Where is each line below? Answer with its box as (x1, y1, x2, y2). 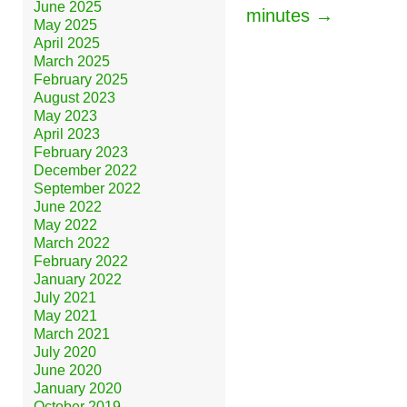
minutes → (246, 5, 334, 26)
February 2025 (33, 71, 128, 87)
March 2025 (33, 53, 110, 69)
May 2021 (33, 307, 97, 323)
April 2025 (33, 35, 100, 51)
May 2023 (33, 107, 97, 124)
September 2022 (33, 180, 141, 196)
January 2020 (33, 380, 122, 396)
